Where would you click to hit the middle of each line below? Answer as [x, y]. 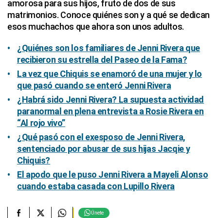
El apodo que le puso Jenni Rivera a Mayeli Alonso [113, 174]
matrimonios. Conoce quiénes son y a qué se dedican [109, 15]
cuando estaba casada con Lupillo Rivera [96, 186]
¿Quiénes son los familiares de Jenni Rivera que [109, 48]
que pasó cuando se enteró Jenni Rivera [94, 85]
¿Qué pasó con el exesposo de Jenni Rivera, [101, 137]
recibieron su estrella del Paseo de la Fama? [102, 60]
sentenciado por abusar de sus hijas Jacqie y [104, 149]
